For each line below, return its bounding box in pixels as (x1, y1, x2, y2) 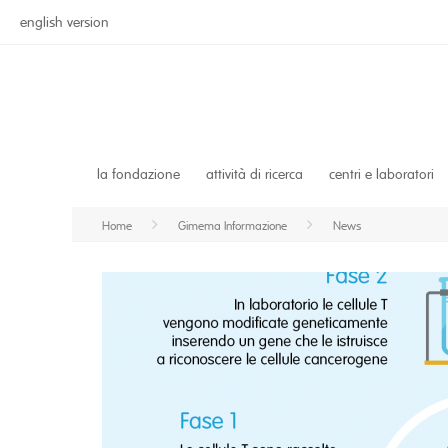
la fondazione (97, 166, 180, 184)
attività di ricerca (206, 166, 303, 184)
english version (20, 14, 109, 31)
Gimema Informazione (178, 218, 287, 235)
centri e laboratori (329, 166, 434, 184)
